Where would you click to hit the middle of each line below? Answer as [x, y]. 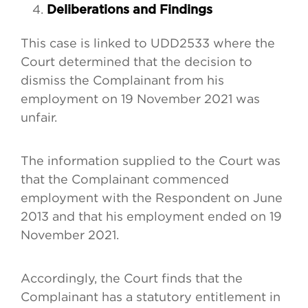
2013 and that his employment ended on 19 [151, 217]
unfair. [39, 118]
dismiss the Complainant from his [122, 80]
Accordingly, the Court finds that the [132, 278]
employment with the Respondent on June [152, 198]
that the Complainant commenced [125, 179]
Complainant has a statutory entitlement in [151, 297]
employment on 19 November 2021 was [140, 99]
